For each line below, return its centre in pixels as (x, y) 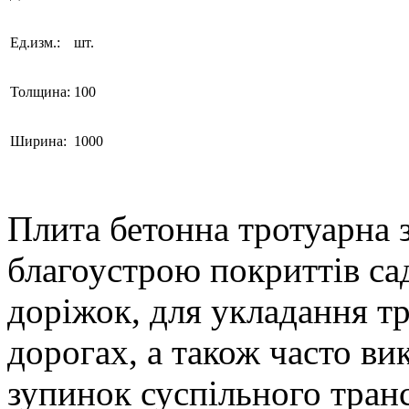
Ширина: (38, 142)
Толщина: (40, 92)
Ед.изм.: (35, 43)
